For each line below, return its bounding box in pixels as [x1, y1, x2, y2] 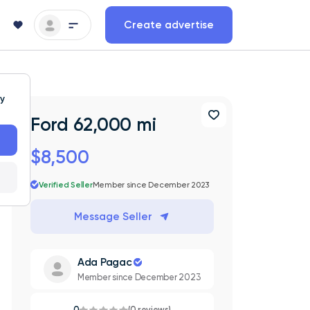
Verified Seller [39, 179, 93, 190]
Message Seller [74, 210, 153, 223]
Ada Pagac [77, 256, 132, 269]
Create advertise [124, 18, 214, 31]
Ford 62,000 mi [30, 113, 156, 136]
